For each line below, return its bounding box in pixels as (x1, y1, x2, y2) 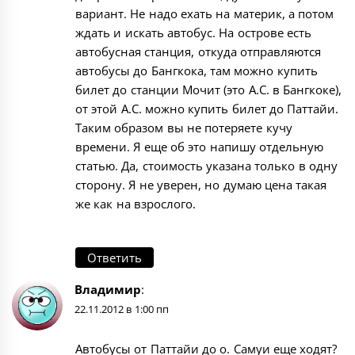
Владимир (74, 281, 141, 297)
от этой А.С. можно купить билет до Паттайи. (75, 101, 339, 117)
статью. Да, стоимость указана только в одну (75, 158, 338, 174)
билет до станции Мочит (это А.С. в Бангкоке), (75, 82, 342, 98)
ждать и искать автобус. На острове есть (75, 25, 311, 41)
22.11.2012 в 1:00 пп (74, 301, 169, 316)
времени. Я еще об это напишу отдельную (75, 139, 323, 155)
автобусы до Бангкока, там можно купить (75, 63, 318, 79)
